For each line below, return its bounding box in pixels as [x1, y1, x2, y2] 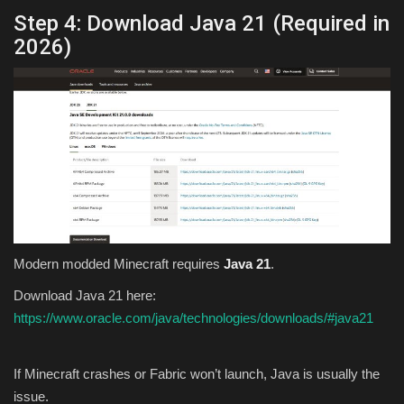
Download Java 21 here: [14, 288, 156, 304]
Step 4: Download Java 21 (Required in [14, 10, 390, 36]
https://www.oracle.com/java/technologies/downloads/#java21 [14, 310, 373, 326]
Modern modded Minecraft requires [14, 256, 224, 272]
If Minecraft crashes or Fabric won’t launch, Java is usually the [14, 366, 380, 382]
